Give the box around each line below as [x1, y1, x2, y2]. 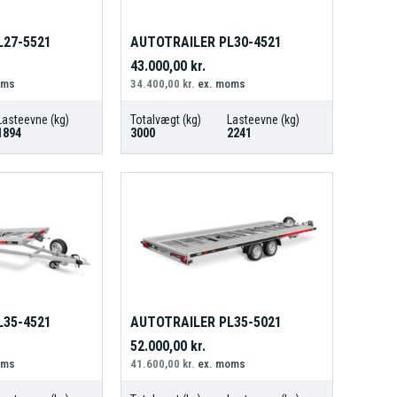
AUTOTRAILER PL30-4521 [129, 34, 282, 51]
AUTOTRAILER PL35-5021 [129, 313, 282, 331]
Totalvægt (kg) [129, 113, 201, 128]
